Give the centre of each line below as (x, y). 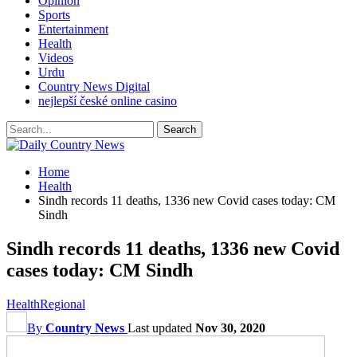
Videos (56, 58)
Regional (63, 304)
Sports (54, 15)
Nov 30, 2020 (230, 328)
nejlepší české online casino (108, 101)
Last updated (161, 328)
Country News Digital (94, 86)
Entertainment (73, 29)
